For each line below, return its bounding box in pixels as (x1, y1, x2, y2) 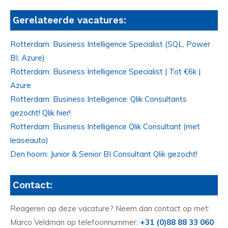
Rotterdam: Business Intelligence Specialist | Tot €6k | (10, 66, 201, 76)
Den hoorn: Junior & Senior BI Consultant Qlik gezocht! (10, 149, 197, 159)
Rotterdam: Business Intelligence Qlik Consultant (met (10, 121, 200, 131)
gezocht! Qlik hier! (10, 107, 71, 118)
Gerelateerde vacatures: (13, 14, 126, 26)
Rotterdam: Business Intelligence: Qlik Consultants (10, 94, 187, 104)
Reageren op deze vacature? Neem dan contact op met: (10, 204, 210, 214)
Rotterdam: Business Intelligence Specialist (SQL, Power (10, 39, 210, 49)
